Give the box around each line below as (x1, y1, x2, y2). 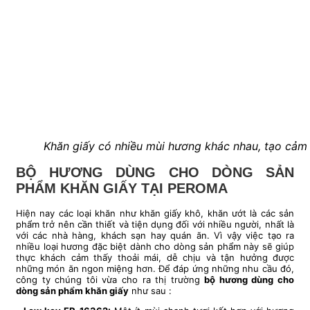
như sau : (129, 285, 172, 297)
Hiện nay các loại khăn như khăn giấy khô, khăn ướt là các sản (16, 208, 294, 219)
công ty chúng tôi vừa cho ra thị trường (16, 274, 205, 286)
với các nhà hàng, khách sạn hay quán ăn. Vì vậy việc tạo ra (16, 230, 294, 241)
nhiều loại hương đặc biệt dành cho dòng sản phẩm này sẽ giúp (16, 241, 294, 253)
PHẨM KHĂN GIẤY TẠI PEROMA (16, 180, 228, 196)
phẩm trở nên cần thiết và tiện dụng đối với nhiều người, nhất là (16, 219, 294, 230)
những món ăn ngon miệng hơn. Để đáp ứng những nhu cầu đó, (16, 263, 294, 275)
